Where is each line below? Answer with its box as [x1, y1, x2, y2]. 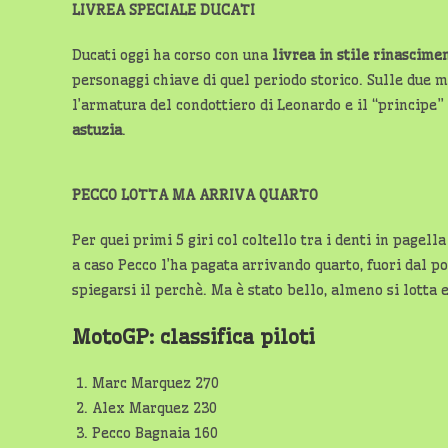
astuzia [72, 120, 122, 139]
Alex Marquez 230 [92, 398, 217, 417]
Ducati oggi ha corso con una [72, 45, 272, 64]
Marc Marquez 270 [92, 373, 219, 392]
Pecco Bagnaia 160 [92, 423, 218, 442]
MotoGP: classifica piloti [72, 323, 315, 349]
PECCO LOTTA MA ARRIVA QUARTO [72, 185, 318, 204]
